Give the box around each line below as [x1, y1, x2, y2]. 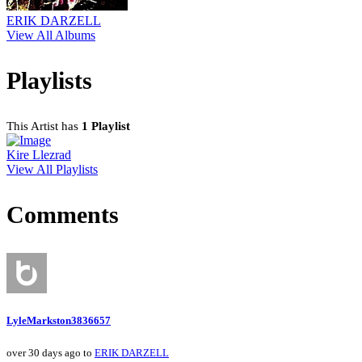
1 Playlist [82, 119, 130, 133]
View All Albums [6, 27, 95, 42]
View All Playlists [6, 162, 98, 176]
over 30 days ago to [6, 346, 95, 359]
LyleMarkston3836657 [6, 314, 111, 326]
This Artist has [6, 119, 82, 133]
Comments [6, 200, 119, 228]
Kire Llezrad [6, 147, 71, 162]
